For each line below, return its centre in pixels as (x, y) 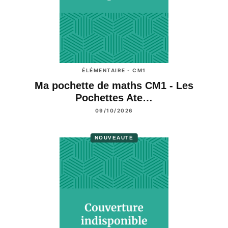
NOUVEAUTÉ (114, 137)
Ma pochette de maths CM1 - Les (114, 86)
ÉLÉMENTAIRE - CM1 (114, 70)
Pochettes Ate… (114, 98)
